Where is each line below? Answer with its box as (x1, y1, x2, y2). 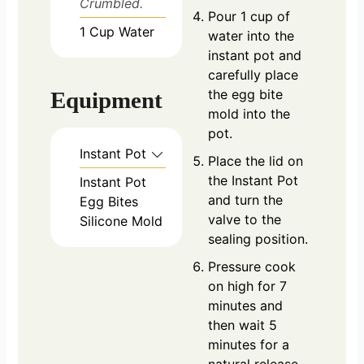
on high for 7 (208, 277, 287, 294)
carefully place (208, 66, 298, 83)
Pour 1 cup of (208, 7, 290, 24)
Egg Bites (80, 193, 139, 210)
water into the (208, 27, 294, 44)
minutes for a (208, 336, 289, 353)
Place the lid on (208, 152, 303, 169)
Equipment (50, 87, 163, 114)
